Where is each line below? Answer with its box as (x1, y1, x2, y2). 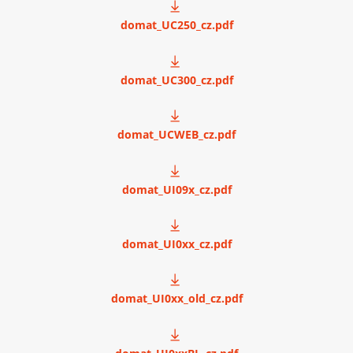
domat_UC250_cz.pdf (120, 17, 233, 33)
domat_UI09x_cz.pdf (121, 181, 232, 197)
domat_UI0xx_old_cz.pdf (110, 291, 243, 307)
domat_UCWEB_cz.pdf (117, 127, 236, 143)
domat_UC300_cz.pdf (120, 72, 233, 87)
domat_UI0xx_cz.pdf (121, 236, 232, 251)
